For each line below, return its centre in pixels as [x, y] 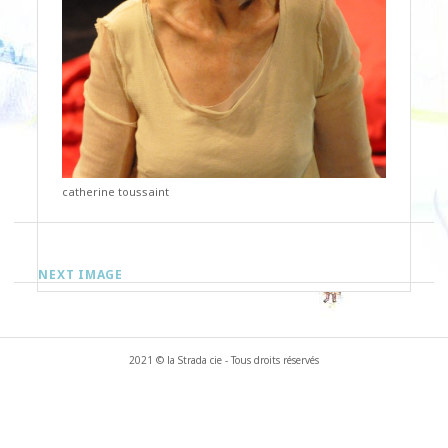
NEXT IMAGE [81, 275]
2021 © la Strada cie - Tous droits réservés [224, 360]
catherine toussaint [116, 192]
